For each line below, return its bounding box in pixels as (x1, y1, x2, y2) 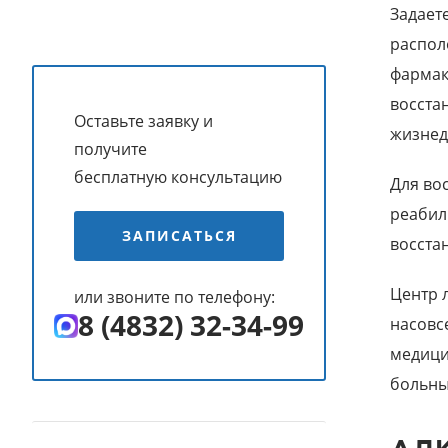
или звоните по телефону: (74, 286, 275, 309)
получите (74, 138, 147, 161)
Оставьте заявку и (74, 110, 213, 133)
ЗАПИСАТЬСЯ (121, 226, 237, 246)
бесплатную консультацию (74, 166, 282, 189)
